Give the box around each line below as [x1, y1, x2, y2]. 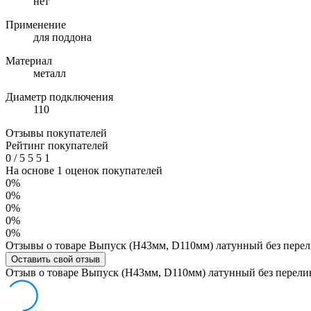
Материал [6, 54, 52, 67]
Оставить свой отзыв [11, 253, 100, 264]
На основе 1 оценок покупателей [6, 164, 162, 176]
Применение [6, 18, 66, 31]
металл [33, 67, 66, 79]
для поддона [33, 31, 92, 43]
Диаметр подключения [6, 90, 113, 103]
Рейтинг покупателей [6, 139, 108, 151]
